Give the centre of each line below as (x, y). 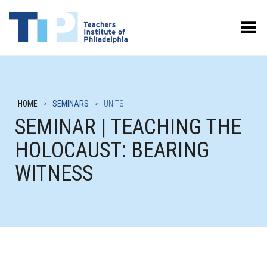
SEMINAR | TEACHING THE (128, 127)
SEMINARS (71, 104)
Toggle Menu (231, 24)
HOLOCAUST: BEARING (112, 150)
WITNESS (54, 173)
